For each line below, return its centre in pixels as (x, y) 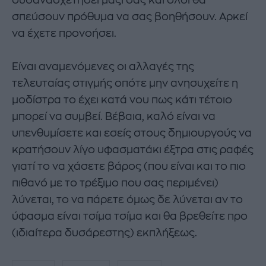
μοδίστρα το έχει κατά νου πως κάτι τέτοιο (122, 99)
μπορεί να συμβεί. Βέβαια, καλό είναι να (114, 116)
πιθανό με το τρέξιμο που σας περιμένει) (115, 183)
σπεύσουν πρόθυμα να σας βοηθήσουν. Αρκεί (130, 16)
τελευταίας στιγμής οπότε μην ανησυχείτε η (125, 83)
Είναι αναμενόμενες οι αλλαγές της (103, 66)
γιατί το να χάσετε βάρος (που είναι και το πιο (129, 166)
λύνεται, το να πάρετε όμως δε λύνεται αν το (127, 199)
